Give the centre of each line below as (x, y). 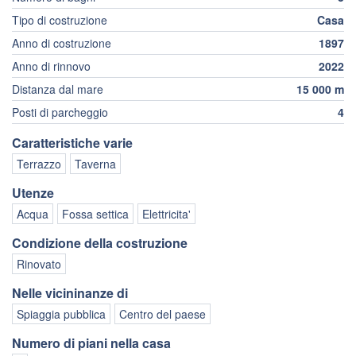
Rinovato (39, 264)
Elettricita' (166, 214)
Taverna (95, 164)
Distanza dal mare (58, 89)
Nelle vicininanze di (70, 293)
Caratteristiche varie (72, 143)
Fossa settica (95, 214)
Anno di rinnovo (51, 66)
